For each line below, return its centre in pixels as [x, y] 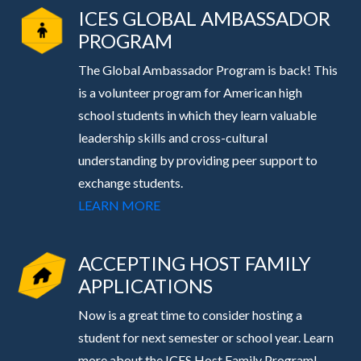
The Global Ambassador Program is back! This [207, 70]
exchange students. [130, 183]
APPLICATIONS [145, 286]
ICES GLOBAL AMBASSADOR [204, 19]
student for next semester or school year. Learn [205, 338]
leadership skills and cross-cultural [172, 138]
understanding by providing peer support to [197, 160]
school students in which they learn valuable [197, 115]
